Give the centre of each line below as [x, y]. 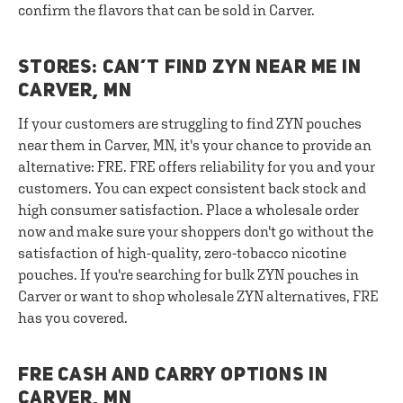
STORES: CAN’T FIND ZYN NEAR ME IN [190, 68]
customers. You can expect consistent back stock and [192, 188]
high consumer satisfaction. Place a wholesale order [188, 210]
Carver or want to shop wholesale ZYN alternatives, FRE [198, 296]
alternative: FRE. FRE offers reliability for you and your [197, 166]
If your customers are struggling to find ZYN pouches [190, 123]
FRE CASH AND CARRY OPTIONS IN [173, 376]
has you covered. [73, 318]
